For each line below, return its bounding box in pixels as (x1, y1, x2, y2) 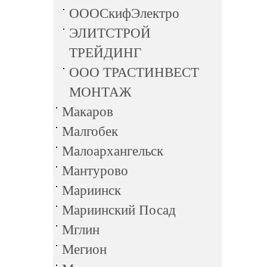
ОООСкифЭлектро (69, 6, 179, 21)
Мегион (62, 242, 107, 257)
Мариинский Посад (62, 203, 176, 218)
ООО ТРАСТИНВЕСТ (69, 65, 199, 80)
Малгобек (62, 124, 118, 139)
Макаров (62, 104, 113, 119)
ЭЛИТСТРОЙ (69, 26, 151, 41)
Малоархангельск (62, 144, 163, 159)
